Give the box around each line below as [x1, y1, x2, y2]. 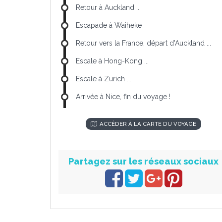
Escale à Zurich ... [76, 75, 131, 83]
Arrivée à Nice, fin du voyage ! [76, 93, 170, 101]
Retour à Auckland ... [76, 3, 141, 11]
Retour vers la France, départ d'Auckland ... [76, 39, 211, 47]
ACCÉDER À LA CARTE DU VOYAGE [100, 120, 196, 127]
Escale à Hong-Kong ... [76, 57, 149, 65]
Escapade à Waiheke [76, 21, 142, 29]
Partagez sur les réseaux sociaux [68, 156, 219, 166]
